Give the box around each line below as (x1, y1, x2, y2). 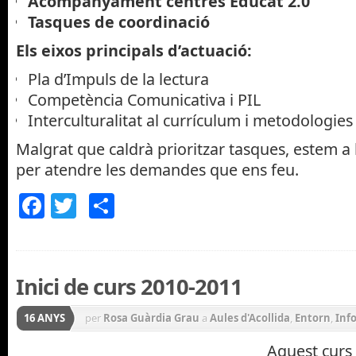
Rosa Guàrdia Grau (103, 310, 199, 325)
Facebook (44, 188, 158, 222)
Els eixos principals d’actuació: (16, 40, 252, 61)
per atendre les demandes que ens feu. (16, 158, 299, 180)
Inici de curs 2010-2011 (16, 271, 242, 301)
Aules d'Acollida (210, 310, 290, 325)
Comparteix (114, 188, 253, 222)
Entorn (295, 310, 331, 325)
